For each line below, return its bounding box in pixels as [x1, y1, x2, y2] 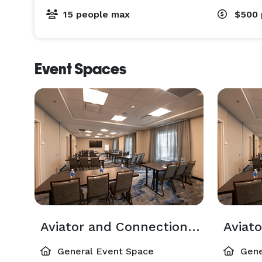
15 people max [63, 9, 130, 20]
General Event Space [54, 246, 154, 257]
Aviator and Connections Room [188, 219, 200, 234]
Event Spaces [35, 60, 126, 78]
